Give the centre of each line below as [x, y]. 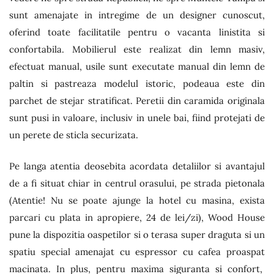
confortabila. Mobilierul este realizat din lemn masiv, [137, 49]
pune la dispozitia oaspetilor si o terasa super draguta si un [137, 234]
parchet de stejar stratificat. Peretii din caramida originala [137, 101]
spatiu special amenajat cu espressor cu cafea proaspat [137, 251]
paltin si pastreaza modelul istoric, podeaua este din [137, 83]
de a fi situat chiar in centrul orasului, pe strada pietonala [137, 183]
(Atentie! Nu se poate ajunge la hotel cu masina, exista [137, 200]
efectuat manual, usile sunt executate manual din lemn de [137, 66]
